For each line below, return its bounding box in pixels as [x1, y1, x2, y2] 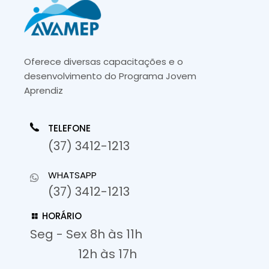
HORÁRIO [42, 210, 82, 222]
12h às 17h [78, 246, 137, 262]
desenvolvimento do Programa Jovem [24, 70, 196, 82]
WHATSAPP [48, 169, 97, 181]
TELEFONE [48, 122, 91, 134]
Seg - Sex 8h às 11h [30, 226, 142, 243]
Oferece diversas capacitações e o [24, 55, 183, 68]
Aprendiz [24, 84, 63, 97]
